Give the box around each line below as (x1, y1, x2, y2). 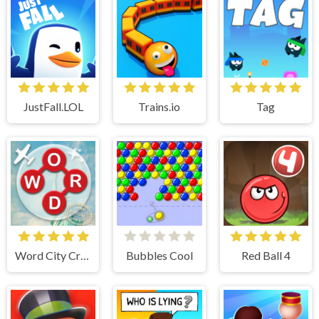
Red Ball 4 (241, 248, 291, 262)
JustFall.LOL (23, 100, 83, 114)
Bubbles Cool (125, 248, 193, 262)
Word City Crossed (80, 248, 89, 262)
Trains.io (138, 100, 181, 114)
